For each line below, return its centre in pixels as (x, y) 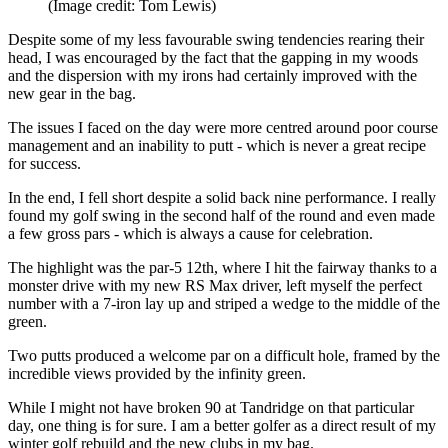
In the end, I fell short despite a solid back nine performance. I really (222, 197)
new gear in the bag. (72, 93)
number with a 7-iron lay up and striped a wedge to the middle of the (224, 303)
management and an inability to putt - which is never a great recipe (217, 145)
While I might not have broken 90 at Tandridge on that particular (211, 407)
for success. (44, 163)
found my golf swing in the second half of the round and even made (221, 215)
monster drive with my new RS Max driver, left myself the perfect (215, 285)
